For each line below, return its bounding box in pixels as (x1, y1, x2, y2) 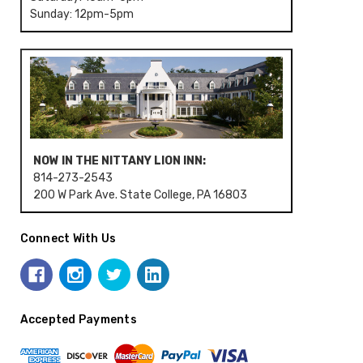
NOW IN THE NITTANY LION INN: (33, 153, 207, 168)
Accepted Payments (19, 313, 137, 327)
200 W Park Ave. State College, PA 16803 (33, 187, 248, 202)
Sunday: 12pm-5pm (29, 7, 134, 22)
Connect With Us (19, 231, 117, 246)
